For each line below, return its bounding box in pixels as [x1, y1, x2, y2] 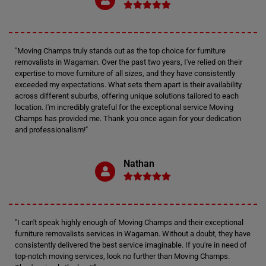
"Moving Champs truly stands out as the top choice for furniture [15, 46, 226, 55]
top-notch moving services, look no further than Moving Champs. [15, 252, 230, 261]
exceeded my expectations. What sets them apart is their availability [15, 80, 242, 89]
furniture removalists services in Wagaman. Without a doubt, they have [15, 229, 251, 238]
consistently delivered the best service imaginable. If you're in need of [15, 240, 247, 249]
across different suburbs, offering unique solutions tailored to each [15, 91, 239, 100]
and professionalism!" [15, 125, 88, 134]
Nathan [123, 158, 154, 169]
